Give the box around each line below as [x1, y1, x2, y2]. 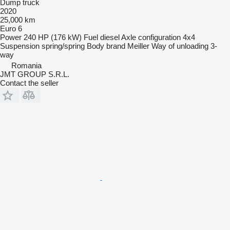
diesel [100, 32, 120, 42]
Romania [11, 61, 42, 70]
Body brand [87, 41, 125, 50]
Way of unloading [151, 41, 208, 50]
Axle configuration [121, 32, 181, 42]
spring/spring [42, 41, 85, 50]
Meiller [127, 41, 149, 50]
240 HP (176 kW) [24, 32, 82, 42]
